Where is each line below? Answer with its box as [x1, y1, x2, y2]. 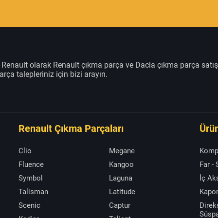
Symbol [18, 173, 43, 182]
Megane [109, 146, 135, 155]
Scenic [18, 200, 40, 210]
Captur [109, 200, 130, 210]
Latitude [109, 187, 135, 196]
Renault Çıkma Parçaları [18, 122, 124, 134]
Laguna [109, 173, 132, 182]
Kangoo [109, 160, 134, 169]
